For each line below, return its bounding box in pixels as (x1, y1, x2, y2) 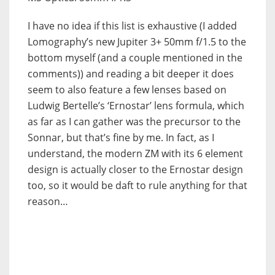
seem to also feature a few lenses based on (28, 82, 227, 96)
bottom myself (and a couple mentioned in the (28, 50, 242, 64)
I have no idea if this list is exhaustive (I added (28, 18, 237, 33)
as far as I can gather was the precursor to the (28, 114, 241, 128)
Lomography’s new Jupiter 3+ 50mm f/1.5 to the (28, 34, 246, 48)
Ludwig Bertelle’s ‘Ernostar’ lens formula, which (28, 98, 244, 112)
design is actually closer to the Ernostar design (28, 162, 243, 176)
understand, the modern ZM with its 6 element (28, 146, 243, 160)
